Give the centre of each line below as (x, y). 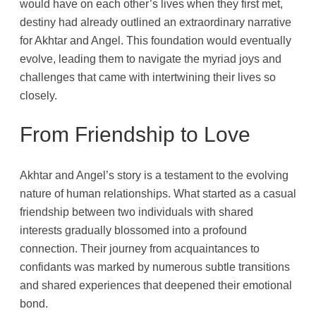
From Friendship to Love (135, 135)
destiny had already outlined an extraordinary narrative (156, 22)
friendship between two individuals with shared (136, 212)
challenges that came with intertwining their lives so (148, 77)
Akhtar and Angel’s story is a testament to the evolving (154, 175)
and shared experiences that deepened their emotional (156, 285)
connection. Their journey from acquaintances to (140, 249)
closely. (38, 95)
